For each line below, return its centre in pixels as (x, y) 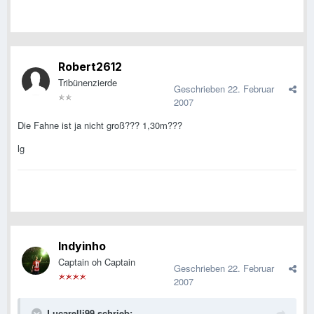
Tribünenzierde (88, 83)
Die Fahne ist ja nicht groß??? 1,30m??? (100, 125)
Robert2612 (90, 67)
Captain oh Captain (97, 262)
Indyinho (82, 246)
